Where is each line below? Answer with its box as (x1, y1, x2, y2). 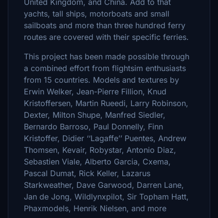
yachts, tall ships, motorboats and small (24, 9, 169, 18)
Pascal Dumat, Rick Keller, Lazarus (24, 168, 150, 178)
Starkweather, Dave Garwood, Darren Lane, (24, 180, 184, 190)
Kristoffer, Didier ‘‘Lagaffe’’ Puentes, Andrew (24, 133, 186, 143)
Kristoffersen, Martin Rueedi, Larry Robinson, (24, 98, 188, 108)
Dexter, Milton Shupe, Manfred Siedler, (24, 110, 165, 120)
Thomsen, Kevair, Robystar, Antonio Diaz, (24, 145, 176, 155)
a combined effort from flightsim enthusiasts (24, 63, 186, 73)
